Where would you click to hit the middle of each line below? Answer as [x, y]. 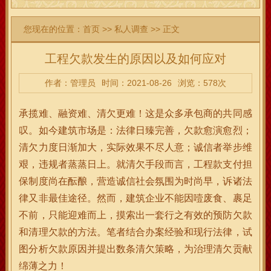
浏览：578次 [202, 83]
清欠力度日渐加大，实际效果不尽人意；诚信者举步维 [135, 147]
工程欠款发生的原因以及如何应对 [135, 59]
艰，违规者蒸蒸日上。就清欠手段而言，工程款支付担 [135, 164]
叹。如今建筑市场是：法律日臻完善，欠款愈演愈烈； [135, 130]
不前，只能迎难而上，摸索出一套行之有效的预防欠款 [135, 215]
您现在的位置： [54, 29]
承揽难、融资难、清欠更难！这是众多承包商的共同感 [135, 113]
